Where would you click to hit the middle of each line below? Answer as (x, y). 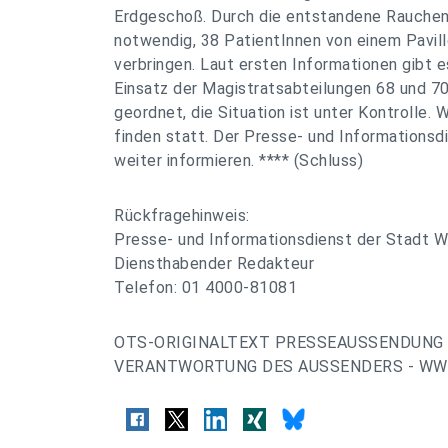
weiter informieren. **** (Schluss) (238, 160)
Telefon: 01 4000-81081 (205, 287)
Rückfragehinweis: (182, 215)
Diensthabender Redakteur (214, 263)
